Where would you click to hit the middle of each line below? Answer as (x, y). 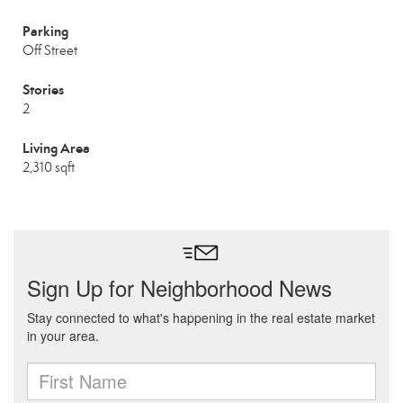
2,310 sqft (49, 167)
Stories (43, 90)
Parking (45, 31)
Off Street (50, 50)
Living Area (56, 148)
